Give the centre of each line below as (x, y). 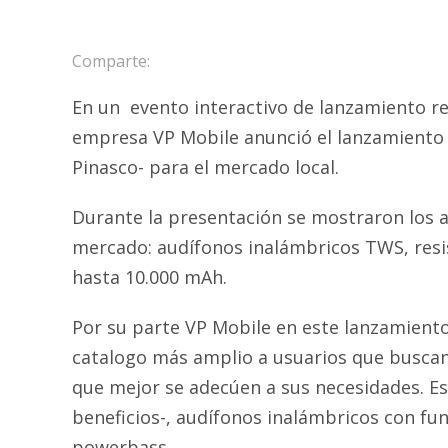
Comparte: (111, 61)
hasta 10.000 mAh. (149, 277)
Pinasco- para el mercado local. (205, 167)
